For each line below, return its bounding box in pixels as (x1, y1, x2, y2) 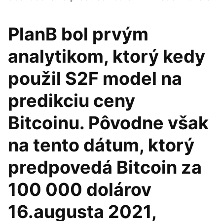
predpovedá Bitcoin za (8, 156, 202, 178)
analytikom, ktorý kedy (8, 45, 205, 67)
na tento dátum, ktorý (8, 134, 194, 156)
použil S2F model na (8, 68, 182, 89)
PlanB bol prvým (8, 23, 148, 45)
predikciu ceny (8, 90, 135, 111)
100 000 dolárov (8, 179, 151, 200)
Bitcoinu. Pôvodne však (8, 112, 209, 134)
